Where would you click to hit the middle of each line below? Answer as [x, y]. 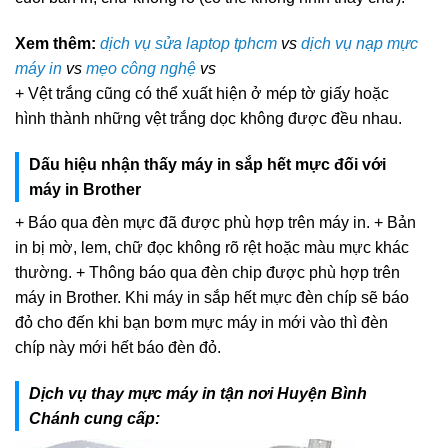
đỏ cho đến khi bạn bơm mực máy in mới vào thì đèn [201, 323]
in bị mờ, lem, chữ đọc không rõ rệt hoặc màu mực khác [212, 248]
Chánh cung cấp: [94, 418]
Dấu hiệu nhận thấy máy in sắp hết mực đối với [207, 165]
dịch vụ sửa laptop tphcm [188, 44]
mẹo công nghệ [141, 69]
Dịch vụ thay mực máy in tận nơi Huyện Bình [198, 393]
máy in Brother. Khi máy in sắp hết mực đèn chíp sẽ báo [212, 298]
